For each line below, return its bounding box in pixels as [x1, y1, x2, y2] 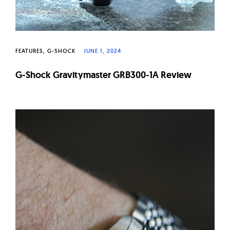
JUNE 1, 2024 [84, 47, 121, 54]
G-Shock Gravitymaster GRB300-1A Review [15, 68, 191, 81]
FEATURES [15, 47, 43, 54]
